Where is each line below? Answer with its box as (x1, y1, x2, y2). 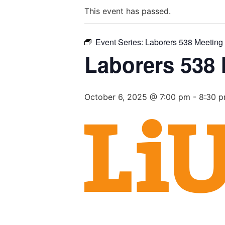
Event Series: (95, 36, 145, 48)
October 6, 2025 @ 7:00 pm (84, 92, 190, 102)
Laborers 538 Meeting (145, 36, 223, 48)
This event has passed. (84, 6, 171, 16)
